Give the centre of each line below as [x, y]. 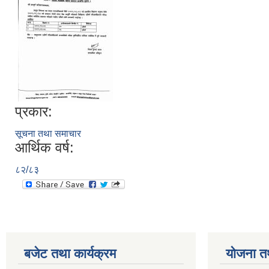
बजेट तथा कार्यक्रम [70, 253]
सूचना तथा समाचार [48, 133]
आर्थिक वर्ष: [44, 147]
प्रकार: [34, 111]
